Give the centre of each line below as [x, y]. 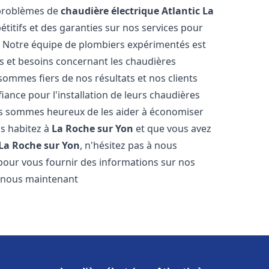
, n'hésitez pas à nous [129, 145]
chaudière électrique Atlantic [131, 11]
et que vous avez [173, 128]
